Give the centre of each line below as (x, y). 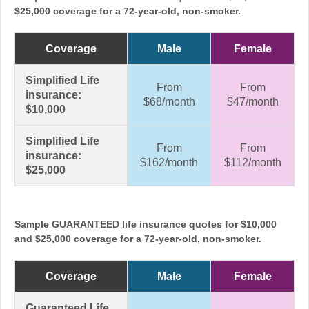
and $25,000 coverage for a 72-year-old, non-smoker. (138, 238)
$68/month (169, 101)
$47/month (252, 101)
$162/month (169, 162)
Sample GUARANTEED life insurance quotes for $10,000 (146, 224)
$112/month (252, 162)
